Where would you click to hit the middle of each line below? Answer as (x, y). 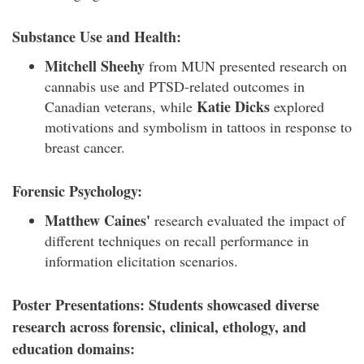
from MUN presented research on (246, 65)
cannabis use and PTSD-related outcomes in (175, 86)
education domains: (74, 348)
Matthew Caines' (97, 220)
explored (297, 106)
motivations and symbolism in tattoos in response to (198, 126)
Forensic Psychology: (77, 191)
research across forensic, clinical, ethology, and (159, 326)
